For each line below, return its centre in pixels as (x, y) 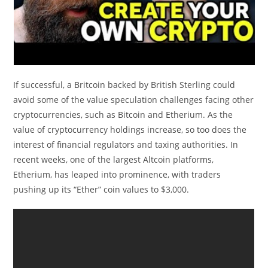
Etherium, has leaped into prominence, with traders (117, 174)
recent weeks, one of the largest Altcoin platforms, (114, 159)
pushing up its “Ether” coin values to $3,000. (101, 189)
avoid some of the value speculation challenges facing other (134, 100)
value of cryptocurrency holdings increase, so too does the (130, 130)
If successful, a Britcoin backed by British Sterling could (124, 85)
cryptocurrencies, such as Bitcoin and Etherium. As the (123, 115)
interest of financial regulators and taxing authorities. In (126, 144)
